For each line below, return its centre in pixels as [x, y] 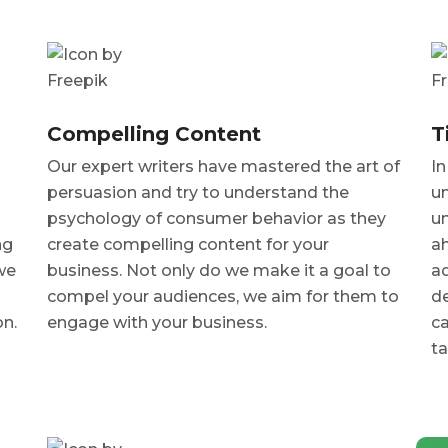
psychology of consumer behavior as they [217, 218]
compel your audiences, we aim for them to [223, 296]
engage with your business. [157, 322]
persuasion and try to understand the [198, 192]
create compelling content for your [188, 244]
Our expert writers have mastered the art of [224, 166]
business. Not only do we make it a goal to [219, 270]
